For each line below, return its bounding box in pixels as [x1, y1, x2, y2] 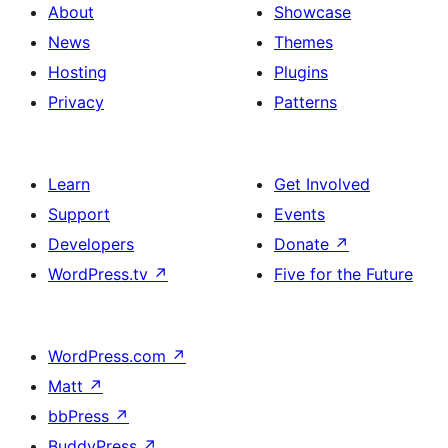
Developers [48, 234, 134, 254]
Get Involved [274, 174, 370, 194]
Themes [274, 32, 333, 52]
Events [274, 204, 325, 224]
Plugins [274, 62, 328, 82]
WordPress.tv [48, 264, 153, 284]
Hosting [48, 62, 107, 82]
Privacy [48, 92, 104, 112]
